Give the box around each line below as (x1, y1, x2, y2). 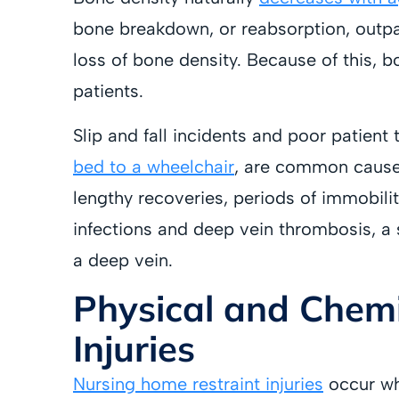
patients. (73, 80, 143, 102)
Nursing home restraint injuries (73, 373, 323, 395)
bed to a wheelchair (73, 155, 234, 177)
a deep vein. (73, 248, 173, 271)
